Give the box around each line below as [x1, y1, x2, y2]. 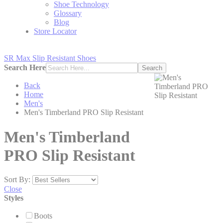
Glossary [54, 9, 82, 18]
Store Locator [34, 27, 77, 36]
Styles [4, 194, 23, 203]
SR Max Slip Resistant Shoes [4, 54, 96, 63]
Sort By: [4, 175, 30, 184]
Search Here [4, 63, 46, 72]
